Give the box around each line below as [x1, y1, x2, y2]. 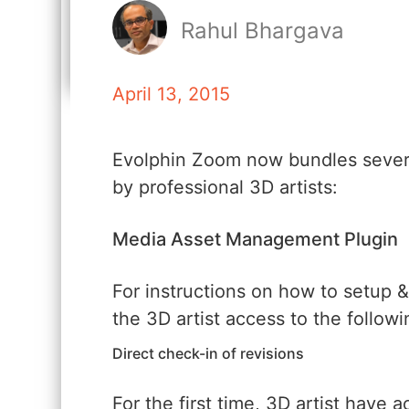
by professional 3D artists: [111, 175, 338, 198]
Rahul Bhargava [180, 17, 344, 45]
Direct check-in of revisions [111, 344, 304, 363]
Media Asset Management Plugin [111, 227, 398, 250]
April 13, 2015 [111, 83, 230, 106]
